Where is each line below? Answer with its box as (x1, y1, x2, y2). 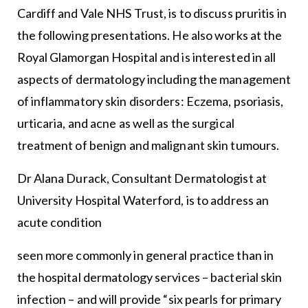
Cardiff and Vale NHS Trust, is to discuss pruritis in (16, 5, 287, 21)
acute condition (16, 214, 104, 230)
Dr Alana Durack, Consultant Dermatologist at (16, 170, 267, 186)
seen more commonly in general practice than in (16, 247, 274, 263)
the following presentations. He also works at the (16, 27, 283, 43)
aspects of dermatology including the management (16, 71, 291, 87)
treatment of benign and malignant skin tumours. (16, 137, 282, 153)
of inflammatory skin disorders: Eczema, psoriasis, (16, 93, 284, 109)
